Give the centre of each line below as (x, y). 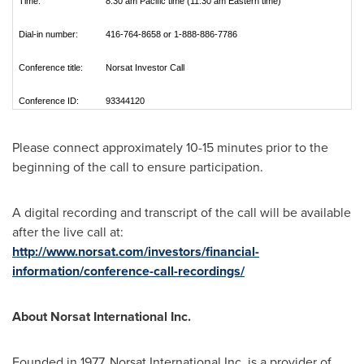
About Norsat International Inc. (102, 316)
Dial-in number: (48, 34)
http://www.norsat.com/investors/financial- (136, 251)
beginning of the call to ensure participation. (138, 167)
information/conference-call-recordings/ (128, 271)
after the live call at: (68, 232)
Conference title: (51, 67)
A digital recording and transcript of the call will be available (182, 212)
